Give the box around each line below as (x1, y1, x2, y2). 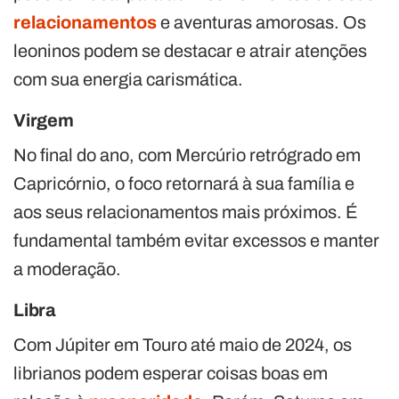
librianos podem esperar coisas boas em (13, 362, 328, 383)
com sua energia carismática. (13, 69, 243, 89)
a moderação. (13, 258, 121, 279)
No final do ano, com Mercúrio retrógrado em (13, 144, 361, 165)
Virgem (13, 110, 74, 130)
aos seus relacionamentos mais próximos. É (13, 201, 358, 222)
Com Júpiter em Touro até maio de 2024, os (13, 334, 352, 354)
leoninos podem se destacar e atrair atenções (13, 40, 367, 61)
